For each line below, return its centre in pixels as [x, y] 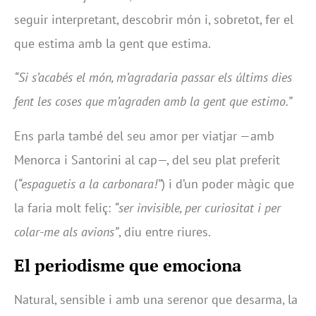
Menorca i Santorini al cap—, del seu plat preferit [147, 159]
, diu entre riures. [165, 231]
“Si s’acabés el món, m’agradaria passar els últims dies [153, 78]
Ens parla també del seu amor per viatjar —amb [144, 135]
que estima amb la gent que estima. [113, 44]
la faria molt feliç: [64, 207]
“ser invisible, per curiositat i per [197, 207]
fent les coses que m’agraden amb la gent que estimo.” [153, 102]
